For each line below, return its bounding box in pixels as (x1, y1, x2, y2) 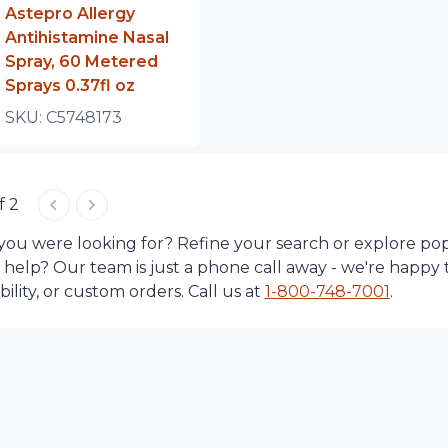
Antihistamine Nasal (4, 28, 169, 47)
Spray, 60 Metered (4, 52, 158, 71)
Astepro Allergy (4, 4, 135, 23)
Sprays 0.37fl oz (4, 76, 135, 95)
